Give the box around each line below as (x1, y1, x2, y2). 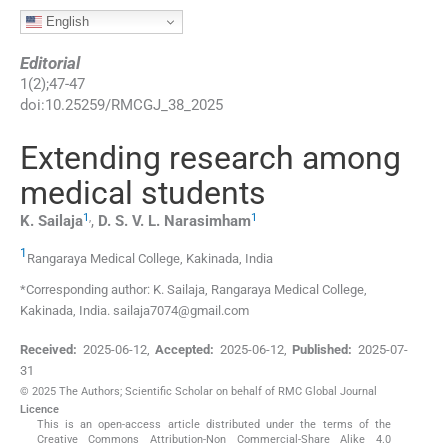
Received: (20, 342, 77, 358)
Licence (20, 403, 59, 417)
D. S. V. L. (98, 212, 160, 231)
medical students (20, 174, 266, 213)
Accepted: (155, 342, 215, 358)
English (42, 13, 89, 29)
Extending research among (20, 139, 401, 178)
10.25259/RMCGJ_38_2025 (45, 96, 223, 115)
